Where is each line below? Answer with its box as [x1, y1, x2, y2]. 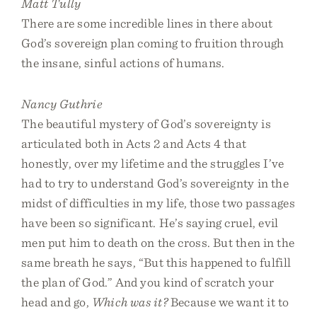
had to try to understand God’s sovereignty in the [21, 175, 289, 190]
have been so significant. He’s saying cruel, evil [21, 215, 279, 230]
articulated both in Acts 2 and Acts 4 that [21, 136, 247, 151]
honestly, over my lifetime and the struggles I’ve [21, 156, 284, 171]
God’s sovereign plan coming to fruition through [21, 35, 284, 50]
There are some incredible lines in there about [21, 16, 273, 30]
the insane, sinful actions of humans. [21, 55, 225, 70]
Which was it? [91, 294, 168, 309]
